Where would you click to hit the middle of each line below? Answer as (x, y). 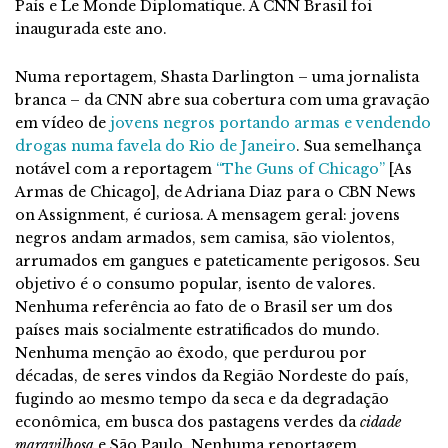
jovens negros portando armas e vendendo (270, 122)
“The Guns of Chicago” (300, 168)
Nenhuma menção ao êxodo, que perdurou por (191, 352)
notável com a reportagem (113, 168)
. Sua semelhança (358, 145)
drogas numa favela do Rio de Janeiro (155, 145)
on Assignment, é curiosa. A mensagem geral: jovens (207, 214)
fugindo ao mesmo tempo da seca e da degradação (202, 398)
